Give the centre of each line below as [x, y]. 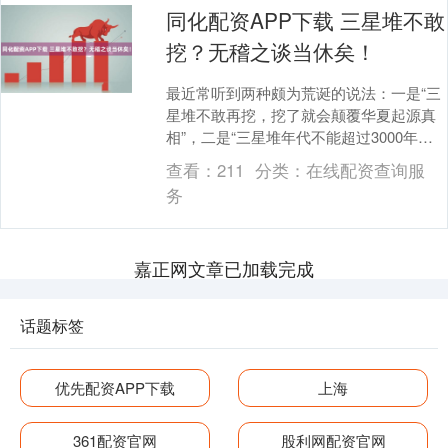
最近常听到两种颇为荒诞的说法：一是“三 [304, 93]
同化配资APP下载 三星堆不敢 [306, 20]
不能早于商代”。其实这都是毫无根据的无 [304, 159]
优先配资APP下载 [114, 388]
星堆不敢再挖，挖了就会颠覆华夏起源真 [301, 115]
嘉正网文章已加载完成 [224, 268]
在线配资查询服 [365, 170]
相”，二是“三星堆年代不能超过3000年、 [300, 137]
